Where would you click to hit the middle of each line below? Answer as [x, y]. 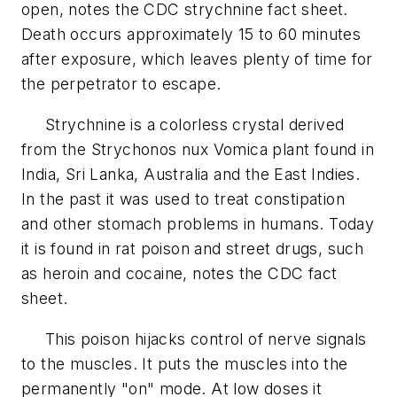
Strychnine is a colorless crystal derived [183, 125]
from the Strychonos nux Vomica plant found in [198, 150]
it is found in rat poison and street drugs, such [193, 249]
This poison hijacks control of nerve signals [194, 339]
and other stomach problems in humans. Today [198, 224]
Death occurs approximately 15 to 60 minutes [191, 35]
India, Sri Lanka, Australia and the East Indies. [191, 175]
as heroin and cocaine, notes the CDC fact [179, 274]
